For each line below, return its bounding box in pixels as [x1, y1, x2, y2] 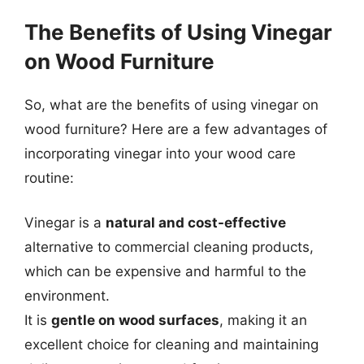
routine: [24, 169, 74, 186]
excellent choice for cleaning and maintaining [24, 336, 318, 353]
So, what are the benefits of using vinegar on [24, 96, 318, 113]
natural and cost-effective [106, 214, 286, 231]
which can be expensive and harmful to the [24, 263, 306, 279]
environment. [24, 288, 110, 304]
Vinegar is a [24, 214, 106, 231]
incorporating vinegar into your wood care [24, 145, 296, 162]
